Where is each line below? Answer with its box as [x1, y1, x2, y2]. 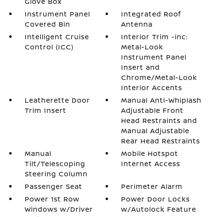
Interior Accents [121, 83, 183, 92]
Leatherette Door [24, 95, 90, 105]
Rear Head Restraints [121, 136, 201, 145]
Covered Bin [24, 19, 70, 29]
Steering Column [24, 169, 88, 178]
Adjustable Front [121, 106, 184, 115]
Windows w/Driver [24, 204, 93, 214]
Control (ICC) [24, 42, 74, 51]
